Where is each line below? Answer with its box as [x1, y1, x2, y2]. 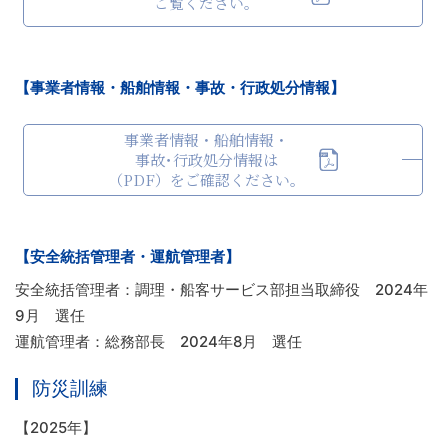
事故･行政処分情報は [134, 148, 278, 170]
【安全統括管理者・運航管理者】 [15, 247, 240, 267]
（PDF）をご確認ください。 [107, 168, 305, 190]
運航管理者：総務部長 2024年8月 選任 [15, 332, 302, 352]
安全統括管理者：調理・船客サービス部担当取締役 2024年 [15, 280, 428, 300]
